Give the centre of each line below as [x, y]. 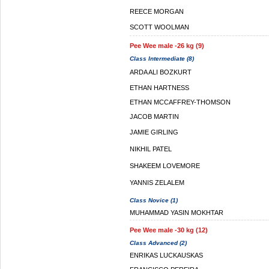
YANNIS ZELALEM [157, 183]
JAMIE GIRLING [154, 132]
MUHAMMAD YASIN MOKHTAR [177, 213]
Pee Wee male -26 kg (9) [167, 46]
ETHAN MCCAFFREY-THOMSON [180, 102]
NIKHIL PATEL [151, 149]
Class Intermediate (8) [162, 59]
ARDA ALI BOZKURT [161, 72]
